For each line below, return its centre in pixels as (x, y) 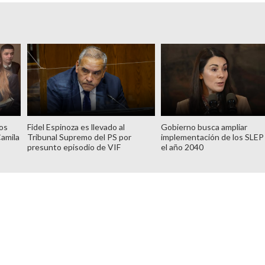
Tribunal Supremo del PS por (79, 137)
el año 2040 (182, 147)
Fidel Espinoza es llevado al (76, 127)
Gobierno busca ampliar (204, 127)
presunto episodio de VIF (74, 147)
